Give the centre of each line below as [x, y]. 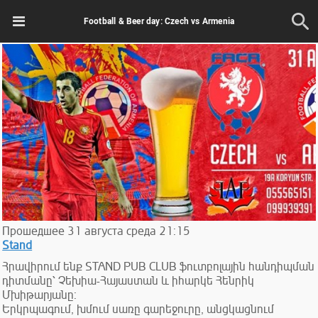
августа [104, 231]
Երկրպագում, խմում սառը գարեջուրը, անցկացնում [138, 309]
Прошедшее [34, 231]
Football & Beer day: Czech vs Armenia [159, 21]
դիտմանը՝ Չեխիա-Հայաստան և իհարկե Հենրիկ [128, 281]
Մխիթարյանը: [40, 295]
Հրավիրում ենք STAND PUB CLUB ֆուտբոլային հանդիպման [159, 267]
